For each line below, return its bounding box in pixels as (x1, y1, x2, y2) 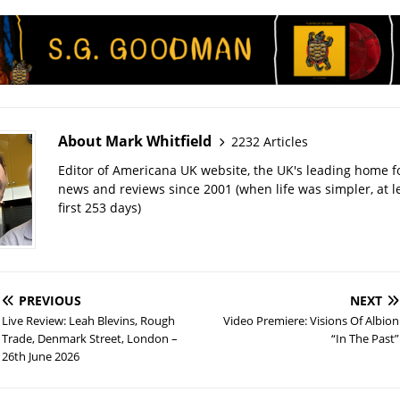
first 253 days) (57, 199, 141, 217)
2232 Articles (230, 132, 308, 150)
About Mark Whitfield (57, 131, 212, 152)
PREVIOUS (18, 292, 81, 310)
